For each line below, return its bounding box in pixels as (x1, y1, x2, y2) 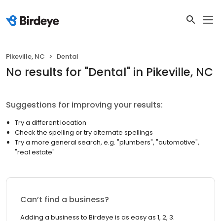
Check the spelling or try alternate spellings (15, 128, 153, 137)
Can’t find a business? (20, 194, 109, 205)
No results (6, 64, 63, 80)
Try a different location (15, 118, 86, 127)
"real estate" (15, 147, 55, 157)
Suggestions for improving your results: (6, 99, 163, 110)
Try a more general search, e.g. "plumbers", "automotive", (15, 138, 199, 147)
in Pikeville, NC (133, 64, 213, 80)
